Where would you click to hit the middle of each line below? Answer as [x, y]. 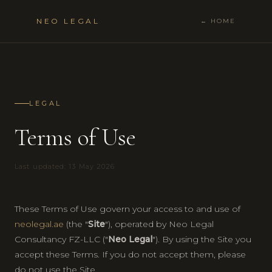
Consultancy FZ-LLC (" [61, 239]
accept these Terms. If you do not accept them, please [130, 254]
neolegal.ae [39, 224]
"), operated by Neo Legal [159, 224]
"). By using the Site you [202, 239]
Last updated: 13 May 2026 [65, 166]
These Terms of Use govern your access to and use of [127, 209]
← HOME [218, 21]
